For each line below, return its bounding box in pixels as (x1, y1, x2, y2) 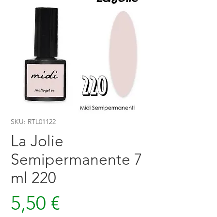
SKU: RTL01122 (11, 117, 56, 126)
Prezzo (60, 191, 115, 215)
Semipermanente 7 (11, 150, 142, 169)
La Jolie (11, 132, 63, 151)
